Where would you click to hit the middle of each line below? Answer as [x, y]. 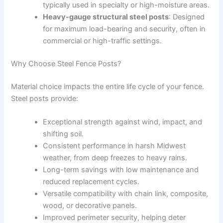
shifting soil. [63, 134]
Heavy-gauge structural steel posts [106, 17]
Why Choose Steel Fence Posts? [66, 64]
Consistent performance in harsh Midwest [114, 146]
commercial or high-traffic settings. [103, 41]
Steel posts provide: [45, 98]
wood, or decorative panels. [90, 206]
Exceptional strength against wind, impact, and [123, 122]
